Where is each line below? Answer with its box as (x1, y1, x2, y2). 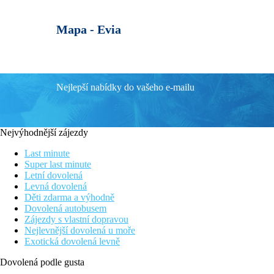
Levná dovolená (24, 181, 87, 192)
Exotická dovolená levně (24, 236, 120, 247)
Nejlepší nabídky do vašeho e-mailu (56, 82, 194, 93)
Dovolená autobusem (24, 203, 106, 214)
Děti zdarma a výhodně (24, 192, 114, 203)
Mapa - (56, 23, 97, 37)
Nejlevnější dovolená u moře (24, 225, 135, 236)
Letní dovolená (24, 170, 83, 181)
